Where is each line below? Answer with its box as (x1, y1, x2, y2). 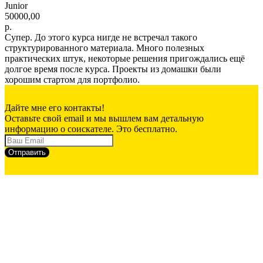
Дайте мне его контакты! (5, 102, 104, 113)
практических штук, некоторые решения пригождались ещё (5, 53, 245, 63)
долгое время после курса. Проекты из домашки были (5, 63, 221, 74)
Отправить (8, 147, 46, 157)
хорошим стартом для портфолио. (5, 74, 140, 85)
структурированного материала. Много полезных (5, 42, 204, 53)
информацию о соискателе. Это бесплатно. (5, 123, 177, 134)
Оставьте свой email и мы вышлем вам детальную (5, 113, 204, 123)
